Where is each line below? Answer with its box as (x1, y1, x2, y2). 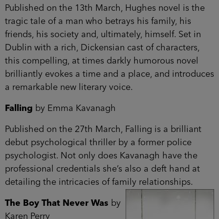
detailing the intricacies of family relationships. (5, 177, 193, 187)
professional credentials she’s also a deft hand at (5, 164, 200, 174)
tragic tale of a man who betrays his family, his (5, 17, 191, 26)
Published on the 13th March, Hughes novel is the (5, 3, 205, 13)
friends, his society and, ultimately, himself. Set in (5, 30, 201, 39)
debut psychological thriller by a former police (5, 138, 192, 147)
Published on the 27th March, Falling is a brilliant (5, 125, 201, 134)
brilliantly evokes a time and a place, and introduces (5, 69, 214, 79)
